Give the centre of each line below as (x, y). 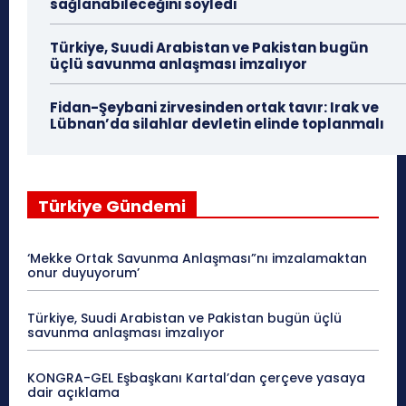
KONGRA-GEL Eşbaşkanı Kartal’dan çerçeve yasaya (196, 378)
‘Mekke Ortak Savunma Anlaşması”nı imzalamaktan (197, 259)
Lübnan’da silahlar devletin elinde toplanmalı (217, 124)
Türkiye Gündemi (112, 207)
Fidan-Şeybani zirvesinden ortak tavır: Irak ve (214, 108)
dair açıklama (73, 393)
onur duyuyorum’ (83, 273)
